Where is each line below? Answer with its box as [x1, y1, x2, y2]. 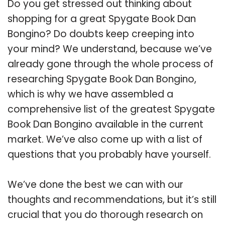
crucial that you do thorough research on [8, 207, 203, 221]
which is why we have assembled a [8, 87, 173, 101]
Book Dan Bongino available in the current [8, 117, 203, 131]
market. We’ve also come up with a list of [8, 132, 202, 146]
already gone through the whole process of [8, 57, 213, 71]
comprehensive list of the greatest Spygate [8, 102, 215, 116]
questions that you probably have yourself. [8, 147, 211, 161]
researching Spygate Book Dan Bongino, [8, 72, 196, 86]
